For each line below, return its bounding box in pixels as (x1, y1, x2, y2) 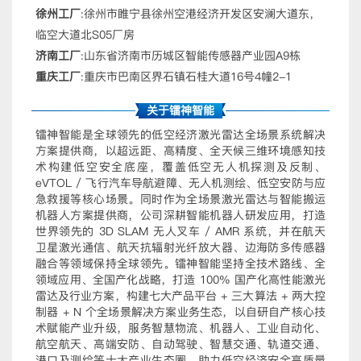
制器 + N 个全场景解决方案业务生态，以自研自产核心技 (35, 303, 326, 320)
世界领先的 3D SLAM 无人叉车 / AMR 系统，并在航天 (35, 222, 326, 239)
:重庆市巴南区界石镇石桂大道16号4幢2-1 (81, 68, 292, 85)
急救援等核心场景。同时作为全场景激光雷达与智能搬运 (35, 190, 326, 207)
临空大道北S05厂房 (35, 26, 135, 43)
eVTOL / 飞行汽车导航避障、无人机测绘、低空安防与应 (35, 174, 326, 191)
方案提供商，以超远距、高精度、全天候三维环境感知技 (35, 142, 326, 159)
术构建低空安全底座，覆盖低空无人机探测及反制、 (35, 158, 326, 175)
